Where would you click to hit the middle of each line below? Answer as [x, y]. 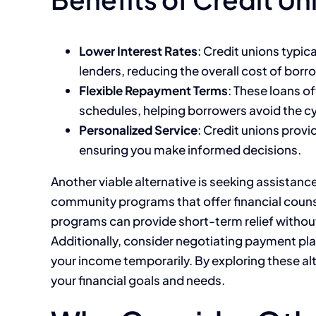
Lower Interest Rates [138, 51]
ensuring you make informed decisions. [190, 150]
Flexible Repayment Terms [153, 90]
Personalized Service [138, 130]
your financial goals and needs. [138, 280]
